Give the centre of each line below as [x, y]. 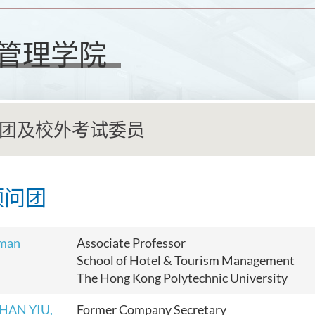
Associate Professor [131, 243]
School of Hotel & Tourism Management [186, 260]
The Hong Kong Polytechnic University [182, 278]
